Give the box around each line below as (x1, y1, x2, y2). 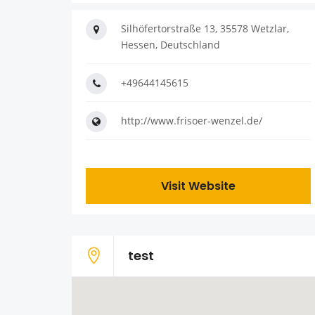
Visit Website (161, 178, 236, 195)
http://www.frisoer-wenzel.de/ (121, 114, 262, 128)
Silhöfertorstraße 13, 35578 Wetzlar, (121, 22, 289, 36)
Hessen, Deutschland (121, 38, 220, 52)
